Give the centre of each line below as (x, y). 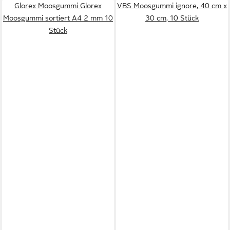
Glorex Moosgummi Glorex (58, 6)
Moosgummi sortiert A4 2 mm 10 (58, 18)
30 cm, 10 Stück (172, 18)
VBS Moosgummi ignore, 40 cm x (172, 6)
